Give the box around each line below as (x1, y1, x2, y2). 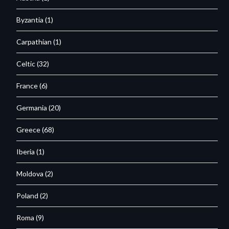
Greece (16, 125, 41, 134)
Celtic (16, 59, 36, 68)
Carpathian (16, 37, 52, 46)
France (16, 81, 38, 90)
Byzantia (16, 15, 44, 24)
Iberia (16, 147, 35, 156)
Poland (16, 191, 39, 200)
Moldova (16, 169, 44, 178)
